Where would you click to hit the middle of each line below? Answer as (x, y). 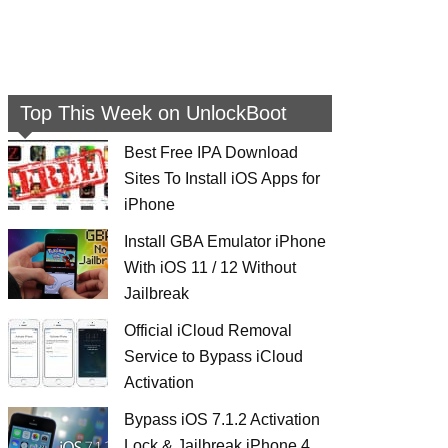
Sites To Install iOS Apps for (222, 178)
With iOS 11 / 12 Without (210, 267)
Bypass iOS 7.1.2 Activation (222, 419)
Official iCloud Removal (208, 330)
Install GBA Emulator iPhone (225, 241)
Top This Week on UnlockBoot (153, 113)
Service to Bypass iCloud (213, 356)
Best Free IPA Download (211, 152)
